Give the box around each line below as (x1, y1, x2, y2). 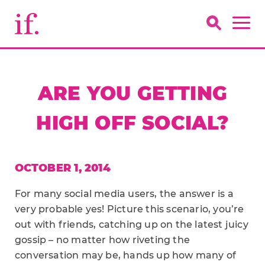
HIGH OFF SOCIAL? (36, 111, 229, 134)
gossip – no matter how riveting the (15, 234, 190, 245)
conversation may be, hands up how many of (15, 250, 237, 261)
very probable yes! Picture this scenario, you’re (15, 203, 244, 215)
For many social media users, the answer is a (15, 188, 234, 199)
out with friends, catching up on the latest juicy (15, 219, 248, 230)
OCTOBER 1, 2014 (15, 161, 111, 174)
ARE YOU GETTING (37, 82, 227, 105)
